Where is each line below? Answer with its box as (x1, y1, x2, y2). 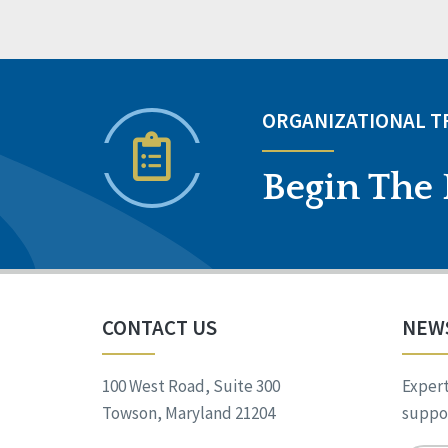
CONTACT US (102, 314, 217, 342)
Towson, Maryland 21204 (102, 402, 275, 425)
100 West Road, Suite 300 (102, 375, 280, 398)
